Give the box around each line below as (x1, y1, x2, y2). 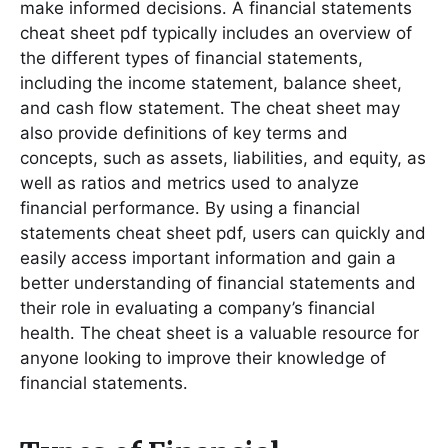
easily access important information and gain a (20, 248, 396, 268)
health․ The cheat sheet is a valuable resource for (20, 323, 419, 343)
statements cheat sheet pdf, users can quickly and (20, 223, 426, 243)
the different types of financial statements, (20, 48, 363, 68)
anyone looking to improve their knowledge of (20, 348, 386, 368)
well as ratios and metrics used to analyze (20, 173, 359, 193)
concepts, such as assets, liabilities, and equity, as (20, 148, 426, 168)
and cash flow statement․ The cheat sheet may (20, 98, 400, 118)
